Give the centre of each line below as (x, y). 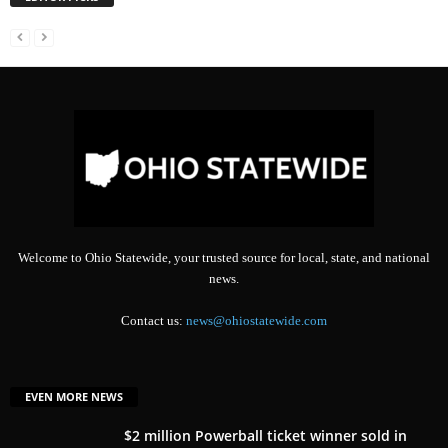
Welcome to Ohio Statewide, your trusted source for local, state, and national (224, 257)
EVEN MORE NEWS (74, 396)
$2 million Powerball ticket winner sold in (265, 435)
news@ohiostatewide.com (256, 320)
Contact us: (153, 320)
